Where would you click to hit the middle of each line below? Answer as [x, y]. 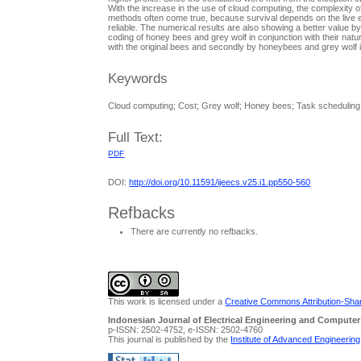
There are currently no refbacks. [195, 232]
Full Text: [136, 138]
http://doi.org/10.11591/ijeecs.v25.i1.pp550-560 [220, 183]
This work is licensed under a [167, 301]
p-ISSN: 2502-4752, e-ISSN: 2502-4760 [186, 329]
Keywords [138, 79]
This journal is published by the [170, 339]
